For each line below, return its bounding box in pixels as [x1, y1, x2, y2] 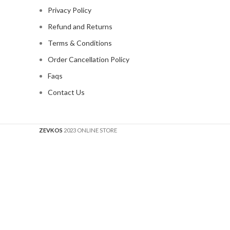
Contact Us [48, 87, 85, 97]
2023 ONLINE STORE [64, 126, 117, 133]
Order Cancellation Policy [48, 54, 129, 64]
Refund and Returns [48, 22, 112, 31]
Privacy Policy [48, 5, 91, 14]
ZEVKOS [39, 126, 63, 133]
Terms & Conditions [48, 38, 112, 47]
